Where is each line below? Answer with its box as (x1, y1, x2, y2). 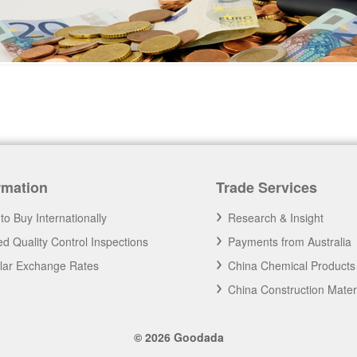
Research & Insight (228, 210, 324, 226)
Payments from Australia (228, 233, 352, 249)
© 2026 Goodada (133, 329, 224, 345)
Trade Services (216, 177, 318, 198)
